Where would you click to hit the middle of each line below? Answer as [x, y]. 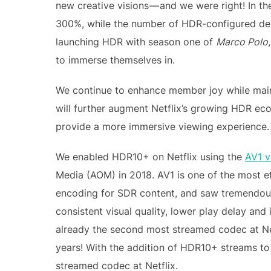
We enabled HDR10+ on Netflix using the [150, 157]
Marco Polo [242, 42]
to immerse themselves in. [115, 60]
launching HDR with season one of [136, 42]
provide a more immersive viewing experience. [162, 126]
